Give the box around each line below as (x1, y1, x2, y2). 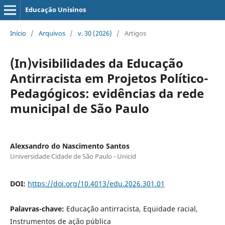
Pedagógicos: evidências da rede (10, 84, 204, 101)
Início (10, 28, 26, 38)
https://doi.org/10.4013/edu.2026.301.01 (27, 178, 165, 188)
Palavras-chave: (10, 203, 66, 213)
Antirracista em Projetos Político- (10, 69, 208, 86)
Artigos (124, 28, 146, 38)
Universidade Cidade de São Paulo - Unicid (10, 151, 136, 161)
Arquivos (38, 28, 65, 38)
